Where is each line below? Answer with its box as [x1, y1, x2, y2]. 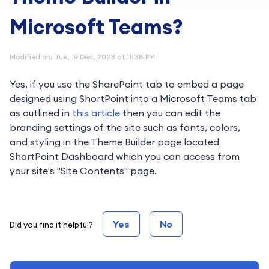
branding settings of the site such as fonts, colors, [10, 121, 240, 133]
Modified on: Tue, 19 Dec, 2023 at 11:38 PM [10, 52, 155, 61]
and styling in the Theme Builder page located [10, 136, 219, 148]
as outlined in [10, 107, 72, 119]
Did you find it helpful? [10, 220, 93, 229]
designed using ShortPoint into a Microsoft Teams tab [10, 92, 256, 104]
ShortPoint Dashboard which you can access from [10, 150, 240, 162]
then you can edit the [120, 107, 220, 119]
